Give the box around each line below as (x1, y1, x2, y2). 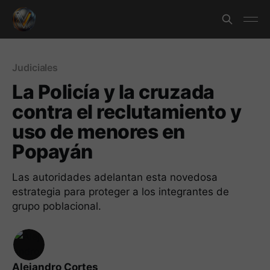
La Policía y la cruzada (12, 80, 215, 104)
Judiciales (12, 61, 58, 74)
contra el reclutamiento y (12, 100, 242, 124)
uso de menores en (12, 120, 185, 143)
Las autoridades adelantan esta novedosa (12, 171, 218, 183)
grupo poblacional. (12, 200, 101, 212)
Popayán (12, 140, 93, 163)
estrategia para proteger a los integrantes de (12, 186, 229, 198)
